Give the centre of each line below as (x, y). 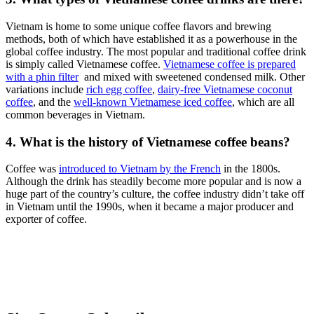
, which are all (263, 102)
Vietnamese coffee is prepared (230, 64)
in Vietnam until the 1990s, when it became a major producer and (150, 207)
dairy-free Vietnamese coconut (225, 89)
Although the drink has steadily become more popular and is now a (153, 182)
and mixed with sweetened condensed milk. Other (192, 76)
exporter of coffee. (46, 219)
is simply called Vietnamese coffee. (84, 64)
